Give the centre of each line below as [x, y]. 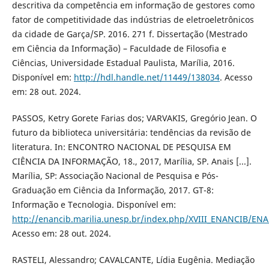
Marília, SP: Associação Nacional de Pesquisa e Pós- [115, 175]
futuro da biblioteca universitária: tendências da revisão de [131, 132]
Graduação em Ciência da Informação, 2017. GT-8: [113, 190]
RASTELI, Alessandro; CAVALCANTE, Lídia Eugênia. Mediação [133, 260]
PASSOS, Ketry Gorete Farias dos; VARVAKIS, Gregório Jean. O [134, 118]
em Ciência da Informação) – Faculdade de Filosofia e [119, 48]
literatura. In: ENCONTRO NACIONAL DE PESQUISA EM [121, 147]
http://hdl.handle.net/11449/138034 [147, 77]
